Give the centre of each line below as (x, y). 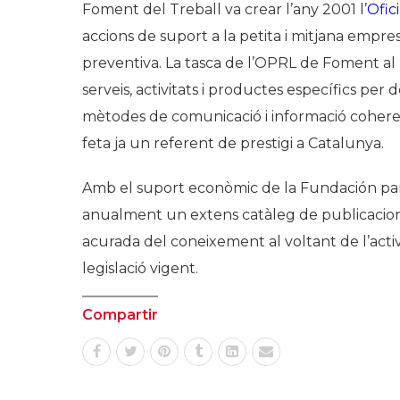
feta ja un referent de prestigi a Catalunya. (233, 143)
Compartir (120, 315)
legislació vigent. (140, 268)
